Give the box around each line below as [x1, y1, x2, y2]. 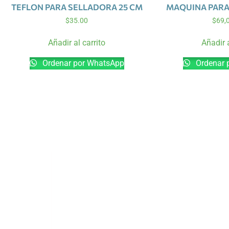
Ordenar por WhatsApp [40, 58, 124, 68]
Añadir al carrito [48, 38, 105, 48]
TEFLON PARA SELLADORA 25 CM [11, 2, 143, 12]
